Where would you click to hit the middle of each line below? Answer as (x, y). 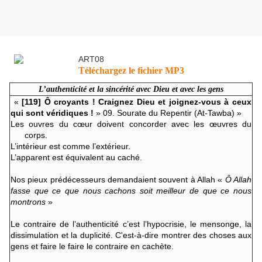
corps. (36, 135)
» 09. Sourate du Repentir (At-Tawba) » (168, 113)
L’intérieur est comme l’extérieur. (70, 146)
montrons (28, 201)
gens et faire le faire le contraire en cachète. (92, 246)
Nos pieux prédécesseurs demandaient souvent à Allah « (118, 179)
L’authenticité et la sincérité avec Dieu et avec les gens (131, 89)
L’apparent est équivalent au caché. (76, 157)
